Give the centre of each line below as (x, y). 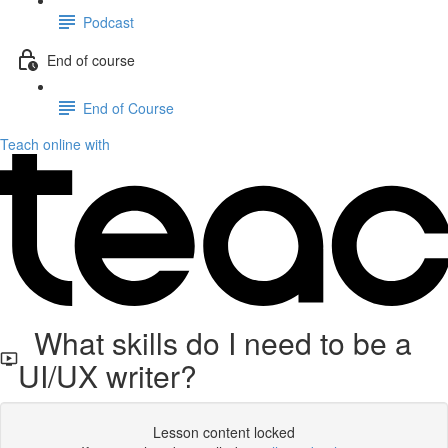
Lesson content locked (224, 432)
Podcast (108, 21)
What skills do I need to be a (214, 342)
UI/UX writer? (107, 375)
